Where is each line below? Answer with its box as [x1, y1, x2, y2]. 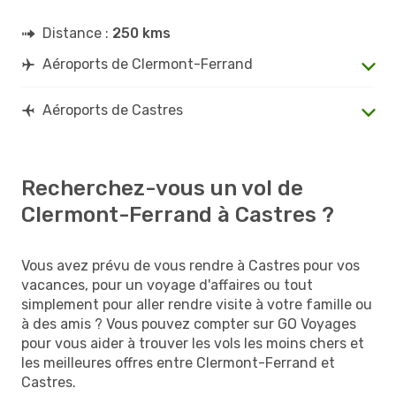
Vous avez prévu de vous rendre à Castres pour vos [21, 256, 360, 274]
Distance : [42, 24, 112, 42]
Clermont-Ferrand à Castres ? [21, 202, 334, 227]
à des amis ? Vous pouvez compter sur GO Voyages [21, 315, 356, 332]
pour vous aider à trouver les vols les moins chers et [21, 334, 364, 352]
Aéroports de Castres [42, 101, 183, 118]
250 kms [112, 24, 171, 42]
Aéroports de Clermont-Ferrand [42, 55, 253, 72]
